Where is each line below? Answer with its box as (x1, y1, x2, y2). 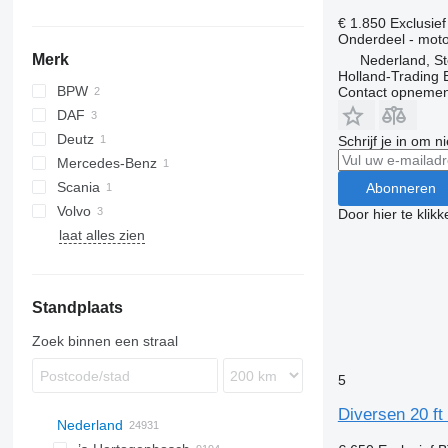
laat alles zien (58, 227, 145, 243)
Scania (56, 179, 100, 195)
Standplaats (31, 299, 123, 316)
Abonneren (365, 180, 436, 197)
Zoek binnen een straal (31, 333, 178, 349)
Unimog (77, 179, 127, 195)
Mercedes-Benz (56, 155, 157, 171)
